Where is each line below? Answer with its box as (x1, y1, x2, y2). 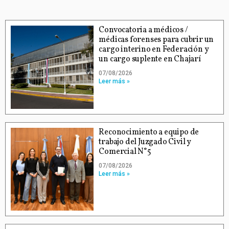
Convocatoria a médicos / (99, 25, 188, 36)
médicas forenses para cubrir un (99, 34, 214, 46)
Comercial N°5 (99, 146, 151, 157)
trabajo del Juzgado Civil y (99, 136, 191, 148)
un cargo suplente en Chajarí (99, 54, 201, 65)
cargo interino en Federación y (99, 44, 209, 56)
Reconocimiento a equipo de (99, 126, 199, 138)
